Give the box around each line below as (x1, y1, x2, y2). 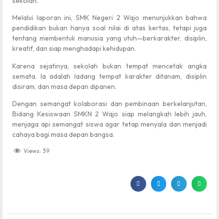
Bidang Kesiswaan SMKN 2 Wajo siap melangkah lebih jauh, (12, 109, 207, 118)
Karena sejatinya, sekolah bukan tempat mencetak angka (12, 61, 207, 70)
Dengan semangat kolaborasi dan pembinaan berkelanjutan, (12, 99, 207, 108)
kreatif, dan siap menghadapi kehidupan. (12, 44, 136, 53)
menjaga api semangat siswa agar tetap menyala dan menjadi (12, 119, 207, 129)
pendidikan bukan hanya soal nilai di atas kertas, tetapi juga (12, 23, 207, 33)
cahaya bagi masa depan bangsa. (12, 130, 114, 139)
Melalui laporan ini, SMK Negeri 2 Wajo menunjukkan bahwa (12, 13, 207, 22)
